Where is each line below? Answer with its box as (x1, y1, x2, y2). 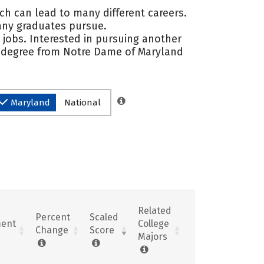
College (138, 217, 169, 229)
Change (35, 224, 68, 236)
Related (138, 204, 171, 216)
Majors (138, 230, 167, 242)
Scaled (90, 211, 118, 223)
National (64, 97, 101, 108)
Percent (35, 211, 70, 223)
